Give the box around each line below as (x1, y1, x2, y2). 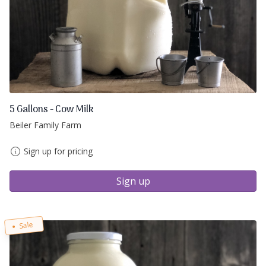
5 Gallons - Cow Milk (9, 102, 94, 118)
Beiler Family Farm (9, 119, 81, 131)
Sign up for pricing (24, 145, 93, 157)
